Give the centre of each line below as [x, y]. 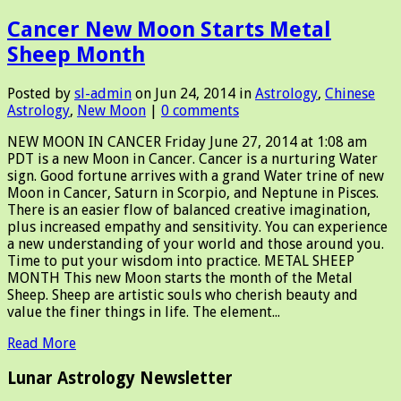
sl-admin [103, 93]
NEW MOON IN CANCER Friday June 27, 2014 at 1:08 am [187, 141]
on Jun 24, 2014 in [193, 93]
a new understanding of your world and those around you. [196, 243]
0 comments [200, 110]
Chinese [350, 93]
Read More [42, 343]
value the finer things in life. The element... [144, 311]
